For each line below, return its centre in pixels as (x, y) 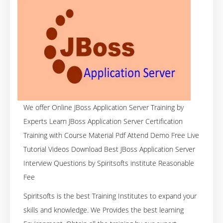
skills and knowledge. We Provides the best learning (104, 210)
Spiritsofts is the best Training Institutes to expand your (110, 196)
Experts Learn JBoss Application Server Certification (103, 121)
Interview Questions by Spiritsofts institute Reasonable (109, 163)
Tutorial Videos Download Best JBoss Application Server (109, 149)
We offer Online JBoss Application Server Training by (104, 107)
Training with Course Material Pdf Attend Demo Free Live (111, 135)
